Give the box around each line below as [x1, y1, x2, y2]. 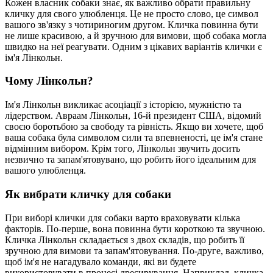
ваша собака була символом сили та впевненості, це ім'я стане [5, 132, 263, 143]
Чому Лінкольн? [5, 74, 93, 88]
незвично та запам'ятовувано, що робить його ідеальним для [5, 154, 256, 165]
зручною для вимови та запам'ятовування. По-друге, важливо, [5, 245, 264, 256]
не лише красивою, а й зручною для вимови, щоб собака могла [5, 30, 266, 41]
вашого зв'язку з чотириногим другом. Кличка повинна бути [5, 19, 258, 30]
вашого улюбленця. [5, 165, 86, 176]
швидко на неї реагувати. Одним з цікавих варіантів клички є [5, 41, 262, 52]
